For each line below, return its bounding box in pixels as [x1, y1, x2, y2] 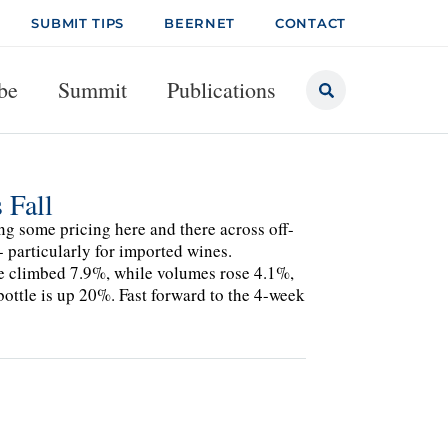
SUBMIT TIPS [31, 15, 125, 31]
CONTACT [275, 15, 346, 31]
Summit [58, 75, 127, 104]
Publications [167, 75, 276, 104]
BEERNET [164, 15, 236, 31]
